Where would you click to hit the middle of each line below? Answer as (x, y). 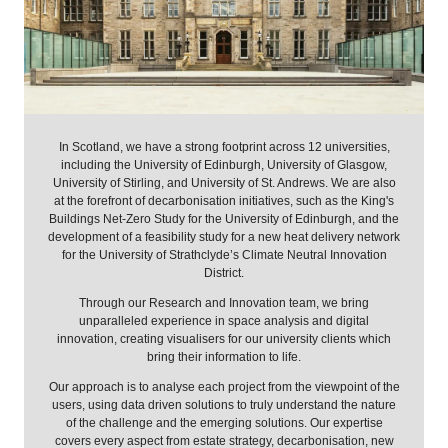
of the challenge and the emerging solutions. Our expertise (224, 422)
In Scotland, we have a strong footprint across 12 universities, (224, 146)
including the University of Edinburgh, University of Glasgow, (224, 164)
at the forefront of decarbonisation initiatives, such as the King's (224, 200)
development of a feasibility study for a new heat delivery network (224, 236)
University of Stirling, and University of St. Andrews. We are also (224, 182)
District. (224, 272)
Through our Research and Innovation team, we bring (224, 302)
